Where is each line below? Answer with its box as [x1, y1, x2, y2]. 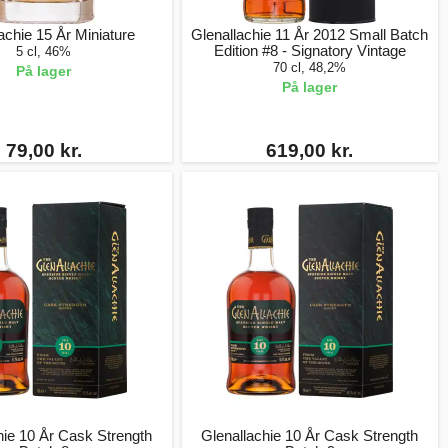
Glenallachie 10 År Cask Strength [201, 427, 419, 444]
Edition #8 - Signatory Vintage [213, 42, 406, 59]
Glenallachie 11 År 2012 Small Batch [191, 26, 429, 43]
